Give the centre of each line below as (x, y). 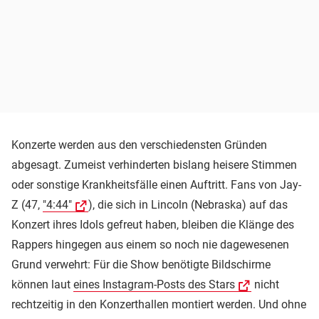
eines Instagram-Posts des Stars (154, 284)
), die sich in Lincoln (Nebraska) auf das (188, 204)
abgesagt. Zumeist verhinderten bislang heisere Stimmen (154, 164)
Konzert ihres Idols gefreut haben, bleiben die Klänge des (153, 224)
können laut (42, 284)
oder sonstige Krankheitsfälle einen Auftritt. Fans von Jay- (156, 184)
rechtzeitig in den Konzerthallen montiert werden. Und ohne (159, 304)
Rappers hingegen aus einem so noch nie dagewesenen (150, 244)
